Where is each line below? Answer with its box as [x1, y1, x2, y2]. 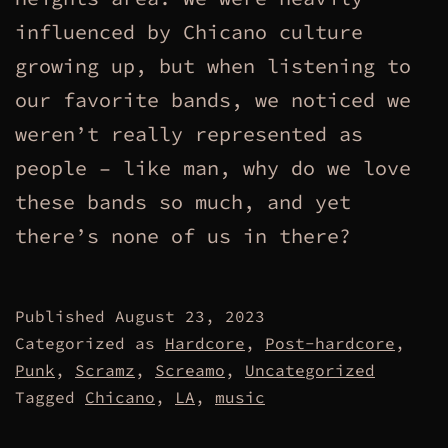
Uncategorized [245, 360, 375, 381]
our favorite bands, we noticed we [15, 87, 411, 113]
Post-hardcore [265, 333, 395, 354]
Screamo [155, 360, 225, 381]
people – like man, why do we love [15, 155, 411, 181]
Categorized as [15, 333, 165, 354]
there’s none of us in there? [15, 223, 351, 249]
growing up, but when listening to [15, 53, 411, 79]
